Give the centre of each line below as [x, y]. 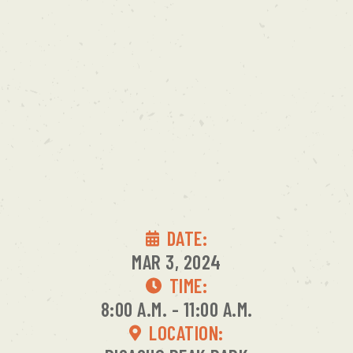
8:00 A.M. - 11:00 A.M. [176, 309]
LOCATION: [186, 333]
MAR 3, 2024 [176, 262]
